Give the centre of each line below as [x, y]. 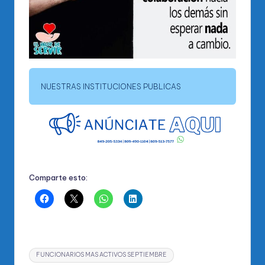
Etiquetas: [49, 250]
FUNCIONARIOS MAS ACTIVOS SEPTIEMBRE [102, 255]
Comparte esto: [58, 177]
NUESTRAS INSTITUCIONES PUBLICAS [111, 87]
